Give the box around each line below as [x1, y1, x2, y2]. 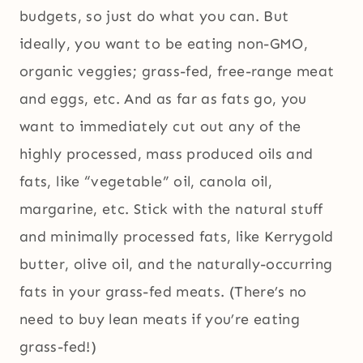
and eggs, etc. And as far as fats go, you [19, 90, 307, 109]
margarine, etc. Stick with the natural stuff [19, 200, 323, 219]
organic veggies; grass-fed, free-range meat [19, 62, 335, 81]
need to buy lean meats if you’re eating [19, 310, 301, 329]
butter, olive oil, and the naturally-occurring [19, 255, 333, 274]
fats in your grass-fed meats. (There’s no [19, 283, 307, 301]
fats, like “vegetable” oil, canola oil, [19, 173, 273, 191]
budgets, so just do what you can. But [19, 7, 289, 26]
